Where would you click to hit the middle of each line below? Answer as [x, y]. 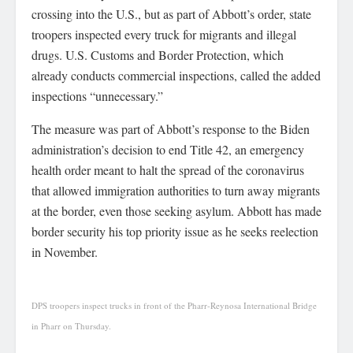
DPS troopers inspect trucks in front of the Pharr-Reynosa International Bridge [174, 306]
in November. [65, 252]
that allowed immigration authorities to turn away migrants [176, 191]
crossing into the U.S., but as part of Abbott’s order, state [171, 14]
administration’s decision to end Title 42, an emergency [168, 150]
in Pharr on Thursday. [71, 326]
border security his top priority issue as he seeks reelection [175, 232]
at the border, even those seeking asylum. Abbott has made [176, 211]
